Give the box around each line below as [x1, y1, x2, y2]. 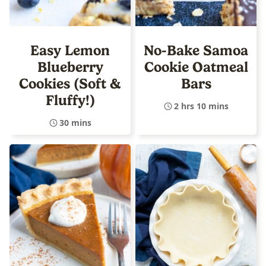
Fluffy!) [45, 91, 95, 109]
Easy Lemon [30, 42, 110, 59]
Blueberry [37, 58, 103, 75]
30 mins [59, 116, 91, 128]
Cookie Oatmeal [144, 58, 248, 75]
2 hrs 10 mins [173, 100, 229, 112]
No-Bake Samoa [144, 42, 248, 59]
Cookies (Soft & [19, 75, 121, 92]
